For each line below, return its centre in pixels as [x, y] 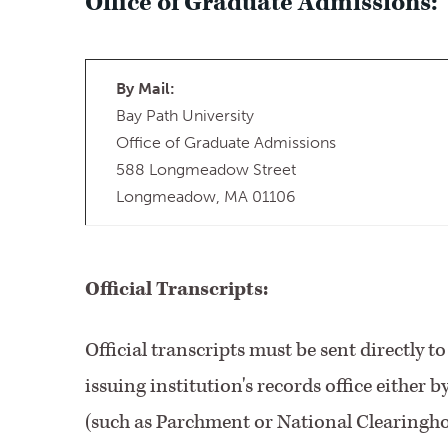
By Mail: [145, 88]
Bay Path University [184, 115]
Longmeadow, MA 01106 [205, 196]
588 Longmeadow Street [205, 169]
